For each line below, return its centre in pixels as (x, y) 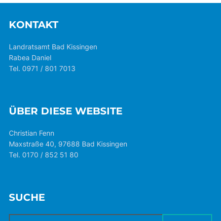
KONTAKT (33, 25)
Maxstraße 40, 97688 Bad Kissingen (68, 144)
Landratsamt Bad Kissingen (53, 47)
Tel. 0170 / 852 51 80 (43, 155)
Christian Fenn (31, 133)
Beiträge (39, 10)
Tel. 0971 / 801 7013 (42, 69)
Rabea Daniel (30, 58)
